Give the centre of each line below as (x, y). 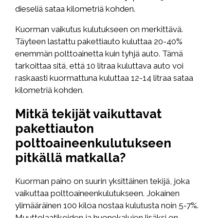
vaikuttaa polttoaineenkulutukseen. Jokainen (98, 193)
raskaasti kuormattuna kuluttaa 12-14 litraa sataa (104, 78)
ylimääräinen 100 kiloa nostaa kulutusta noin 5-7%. (107, 206)
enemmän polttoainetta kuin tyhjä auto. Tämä (99, 53)
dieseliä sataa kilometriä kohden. (75, 9)
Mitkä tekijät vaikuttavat (89, 114)
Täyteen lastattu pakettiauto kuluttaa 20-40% (99, 41)
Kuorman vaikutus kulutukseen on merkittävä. (99, 29)
